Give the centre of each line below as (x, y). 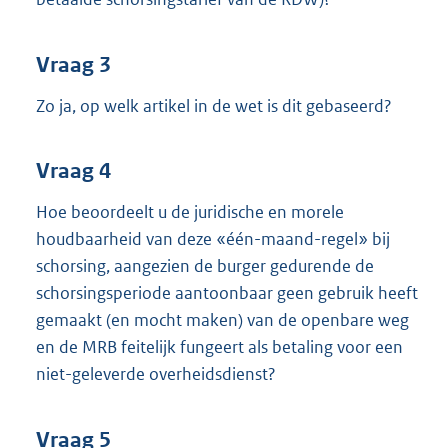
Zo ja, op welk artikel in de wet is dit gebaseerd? (214, 105)
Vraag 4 (73, 171)
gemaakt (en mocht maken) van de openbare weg (222, 320)
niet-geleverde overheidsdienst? (156, 374)
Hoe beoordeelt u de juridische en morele (190, 212)
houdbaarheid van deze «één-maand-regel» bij (213, 239)
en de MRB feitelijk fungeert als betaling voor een (219, 347)
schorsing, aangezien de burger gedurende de (205, 266)
